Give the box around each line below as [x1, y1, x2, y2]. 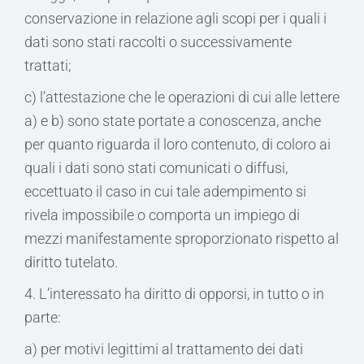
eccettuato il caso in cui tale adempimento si [24, 183, 306, 200]
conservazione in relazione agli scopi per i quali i [24, 10, 327, 27]
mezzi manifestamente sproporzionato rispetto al [24, 230, 339, 247]
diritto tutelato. [24, 253, 118, 271]
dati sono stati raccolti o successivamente [24, 33, 292, 50]
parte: [24, 309, 61, 326]
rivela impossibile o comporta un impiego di [24, 206, 300, 223]
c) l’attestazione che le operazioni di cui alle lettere [24, 89, 340, 106]
